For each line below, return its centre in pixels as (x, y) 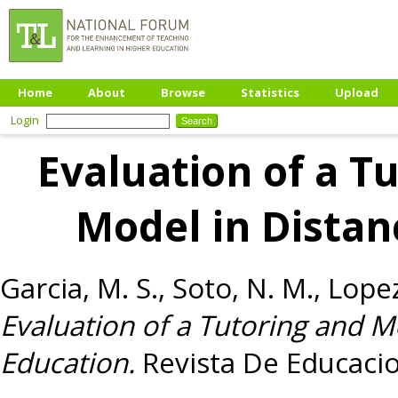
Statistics (270, 92)
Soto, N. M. (243, 287)
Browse (183, 92)
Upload (357, 92)
